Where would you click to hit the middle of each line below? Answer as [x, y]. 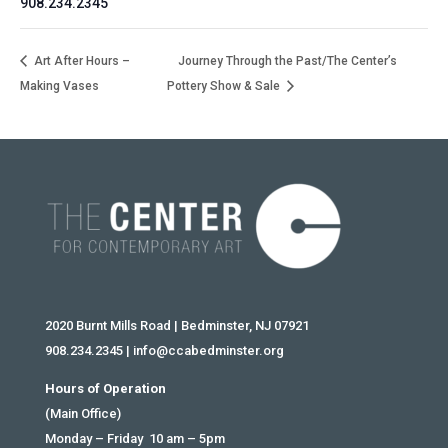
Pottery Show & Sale [225, 86]
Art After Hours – [80, 60]
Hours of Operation [105, 389]
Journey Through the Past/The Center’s [288, 60]
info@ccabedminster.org [208, 351]
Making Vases [59, 86]
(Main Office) [82, 414]
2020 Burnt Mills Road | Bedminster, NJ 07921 [176, 326]
